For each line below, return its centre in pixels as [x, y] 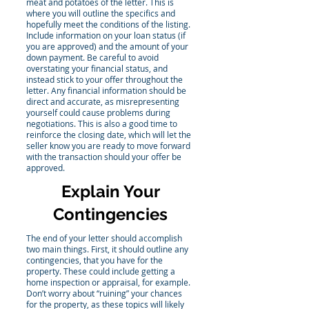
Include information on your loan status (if [106, 35]
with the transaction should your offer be [104, 157]
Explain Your [110, 191]
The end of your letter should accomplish [104, 238]
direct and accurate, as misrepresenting [103, 101]
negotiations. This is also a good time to [102, 123]
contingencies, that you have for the [94, 260]
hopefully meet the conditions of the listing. [108, 24]
